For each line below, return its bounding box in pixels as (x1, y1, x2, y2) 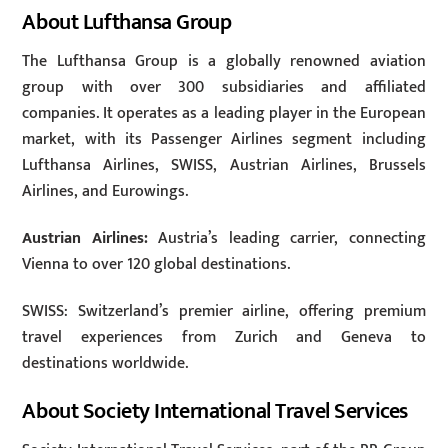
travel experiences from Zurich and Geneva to (22, 323, 426, 351)
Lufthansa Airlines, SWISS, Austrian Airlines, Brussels (22, 151, 426, 179)
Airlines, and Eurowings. (22, 177, 189, 205)
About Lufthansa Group (22, 5, 232, 41)
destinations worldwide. (22, 349, 189, 377)
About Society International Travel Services (22, 394, 408, 430)
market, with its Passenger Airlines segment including (22, 125, 426, 153)
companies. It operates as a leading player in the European (22, 99, 426, 127)
